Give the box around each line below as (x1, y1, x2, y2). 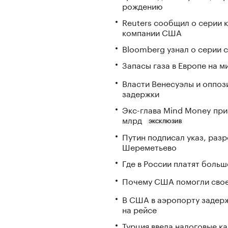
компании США (122, 25, 182, 38)
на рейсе (122, 203, 157, 216)
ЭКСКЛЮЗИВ (148, 119, 182, 124)
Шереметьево (122, 139, 177, 153)
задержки (122, 86, 159, 99)
